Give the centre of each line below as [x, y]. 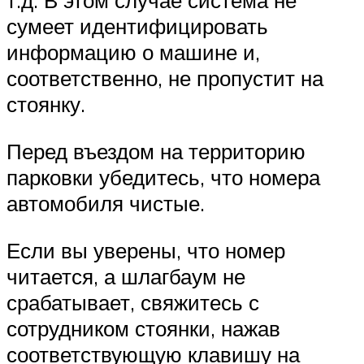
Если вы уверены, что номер [146, 250]
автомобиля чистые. [106, 204]
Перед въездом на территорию [156, 152]
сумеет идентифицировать [137, 26]
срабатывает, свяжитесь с [133, 302]
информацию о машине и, [133, 52]
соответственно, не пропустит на [165, 78]
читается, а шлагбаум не [126, 276]
